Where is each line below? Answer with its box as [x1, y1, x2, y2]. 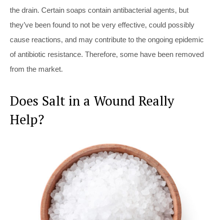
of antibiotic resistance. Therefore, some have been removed [10, 50, 204, 59]
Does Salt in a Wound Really [10, 92, 174, 110]
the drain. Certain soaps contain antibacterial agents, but [10, 6, 189, 15]
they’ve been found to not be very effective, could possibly [10, 21, 194, 29]
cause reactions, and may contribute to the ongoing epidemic [10, 35, 204, 44]
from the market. [10, 65, 63, 74]
